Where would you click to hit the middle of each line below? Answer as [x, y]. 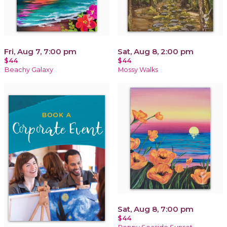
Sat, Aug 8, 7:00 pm [156, 209]
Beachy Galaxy [29, 69]
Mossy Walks [138, 69]
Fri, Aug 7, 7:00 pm [40, 51]
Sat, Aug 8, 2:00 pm [156, 51]
